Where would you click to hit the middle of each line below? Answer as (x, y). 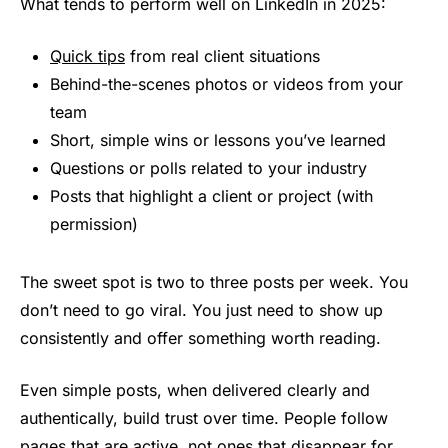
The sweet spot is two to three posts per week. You (214, 282)
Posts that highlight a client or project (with (211, 196)
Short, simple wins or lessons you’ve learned (218, 140)
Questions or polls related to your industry (208, 168)
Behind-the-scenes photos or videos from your (226, 84)
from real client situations (222, 56)
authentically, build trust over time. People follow (204, 418)
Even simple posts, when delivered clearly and (195, 390)
